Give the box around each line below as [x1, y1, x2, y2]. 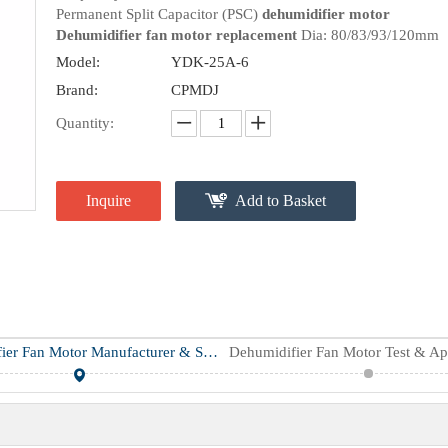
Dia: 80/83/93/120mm [297, 27, 439, 43]
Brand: [56, 82, 98, 98]
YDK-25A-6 [171, 54, 249, 70]
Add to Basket [235, 192, 326, 209]
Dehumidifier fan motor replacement [56, 27, 297, 43]
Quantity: [56, 115, 114, 131]
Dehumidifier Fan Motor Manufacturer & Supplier [202, 344, 218, 360]
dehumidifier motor [262, 6, 390, 22]
